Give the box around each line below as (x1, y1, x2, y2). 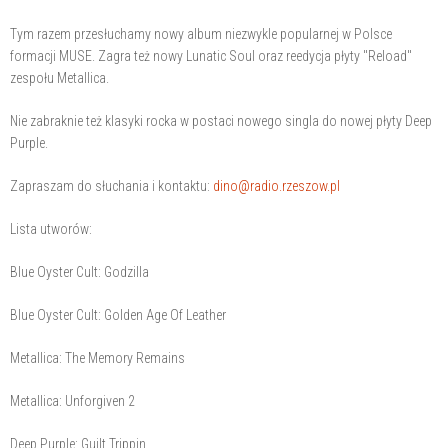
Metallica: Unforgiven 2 (10, 393, 135, 410)
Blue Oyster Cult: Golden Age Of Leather (10, 307, 226, 324)
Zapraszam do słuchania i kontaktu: (10, 178, 213, 195)
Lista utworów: (10, 221, 92, 238)
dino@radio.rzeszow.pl (213, 178, 340, 195)
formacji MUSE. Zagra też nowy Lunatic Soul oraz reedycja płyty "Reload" (10, 48, 412, 65)
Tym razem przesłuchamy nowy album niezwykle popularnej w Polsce (10, 26, 392, 43)
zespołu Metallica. (10, 70, 112, 87)
